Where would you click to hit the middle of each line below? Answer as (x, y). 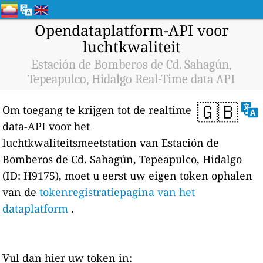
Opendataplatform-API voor (131, 30)
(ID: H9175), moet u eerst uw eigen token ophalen (128, 176)
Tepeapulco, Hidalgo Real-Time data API (131, 79)
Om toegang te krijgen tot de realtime (97, 110)
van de (21, 192)
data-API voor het (46, 126)
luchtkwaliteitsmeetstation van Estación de (111, 143)
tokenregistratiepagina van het (117, 192)
